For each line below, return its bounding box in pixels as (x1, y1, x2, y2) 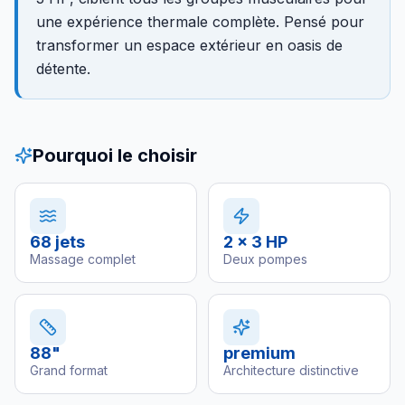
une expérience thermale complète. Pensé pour (36, 13, 364, 31)
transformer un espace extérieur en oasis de (36, 36, 343, 54)
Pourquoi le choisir (33, 145, 197, 166)
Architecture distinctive (223, 363, 359, 378)
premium (223, 344, 296, 363)
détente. (36, 60, 90, 78)
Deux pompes (223, 251, 307, 267)
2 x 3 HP (223, 232, 287, 251)
